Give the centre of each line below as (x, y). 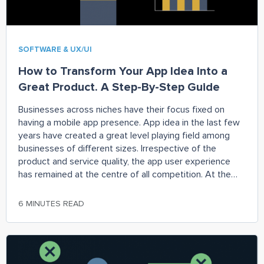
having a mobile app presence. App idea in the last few (129, 122)
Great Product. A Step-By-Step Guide (119, 87)
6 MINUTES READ (51, 203)
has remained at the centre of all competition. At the (125, 174)
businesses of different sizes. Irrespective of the (117, 148)
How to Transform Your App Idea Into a (123, 71)
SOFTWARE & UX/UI (55, 49)
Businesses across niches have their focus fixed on (121, 109)
